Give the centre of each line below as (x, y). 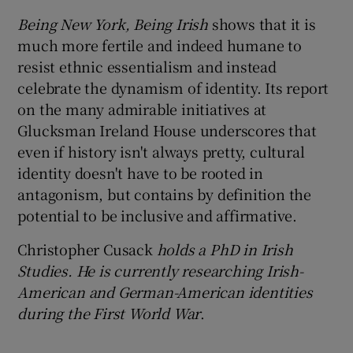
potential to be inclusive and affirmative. (158, 215)
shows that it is (264, 23)
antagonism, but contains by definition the (165, 193)
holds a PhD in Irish (225, 249)
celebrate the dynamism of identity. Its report (173, 87)
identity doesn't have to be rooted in (141, 172)
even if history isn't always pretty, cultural (161, 151)
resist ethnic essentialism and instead (147, 66)
